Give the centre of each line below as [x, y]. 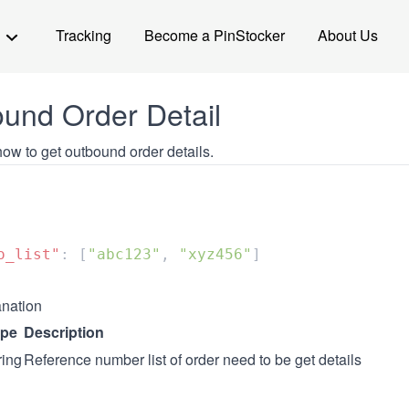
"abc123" [124, 254]
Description [64, 332]
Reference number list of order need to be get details [193, 359]
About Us [348, 35]
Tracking [84, 35]
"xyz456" [215, 254]
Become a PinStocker [215, 35]
